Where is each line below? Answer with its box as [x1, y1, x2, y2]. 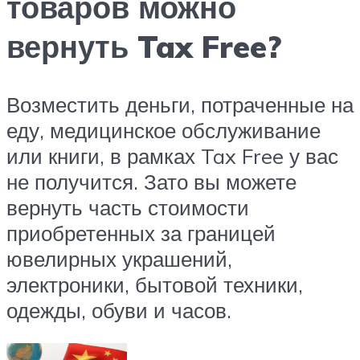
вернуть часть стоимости [6, 194, 249, 220]
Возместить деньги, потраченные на [6, 91, 354, 117]
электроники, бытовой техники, [6, 271, 303, 297]
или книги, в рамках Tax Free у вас [6, 142, 338, 169]
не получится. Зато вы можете [6, 168, 297, 194]
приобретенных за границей [6, 219, 276, 246]
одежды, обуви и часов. [6, 297, 231, 323]
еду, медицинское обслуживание [6, 117, 321, 143]
